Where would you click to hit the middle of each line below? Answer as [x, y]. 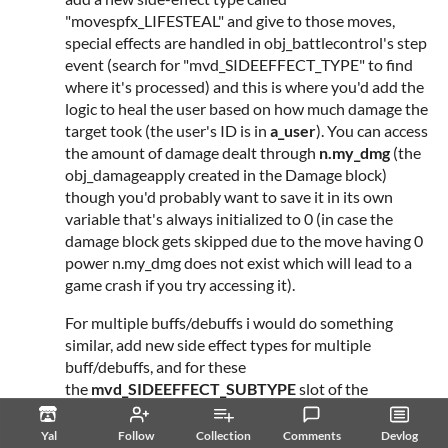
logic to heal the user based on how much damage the [246, 108]
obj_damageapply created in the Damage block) [226, 174]
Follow [136, 435]
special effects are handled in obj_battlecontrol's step [246, 42]
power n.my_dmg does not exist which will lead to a [238, 262]
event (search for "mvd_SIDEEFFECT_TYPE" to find [239, 64]
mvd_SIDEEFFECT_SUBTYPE [193, 388]
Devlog [399, 435]
